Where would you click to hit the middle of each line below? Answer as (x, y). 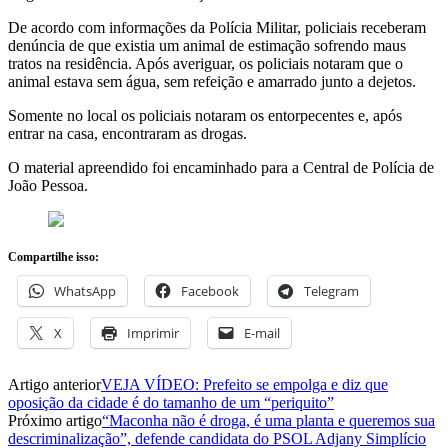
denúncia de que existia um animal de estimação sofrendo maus (207, 45)
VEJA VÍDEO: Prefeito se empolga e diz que (244, 384)
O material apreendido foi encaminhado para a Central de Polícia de (221, 167)
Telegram (331, 290)
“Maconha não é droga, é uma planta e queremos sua (268, 420)
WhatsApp (85, 290)
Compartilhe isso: (53, 256)
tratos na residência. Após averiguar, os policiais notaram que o (205, 63)
